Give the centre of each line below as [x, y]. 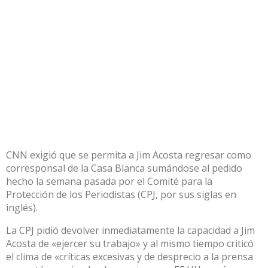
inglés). [22, 207]
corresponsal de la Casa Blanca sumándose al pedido [124, 168]
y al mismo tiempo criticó [197, 243]
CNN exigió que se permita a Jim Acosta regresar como [129, 155]
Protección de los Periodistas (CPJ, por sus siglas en [121, 194]
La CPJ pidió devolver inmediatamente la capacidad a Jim [130, 230]
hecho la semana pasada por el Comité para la [109, 181]
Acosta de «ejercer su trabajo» [73, 243]
